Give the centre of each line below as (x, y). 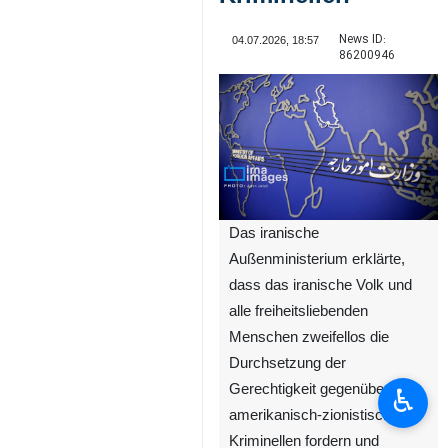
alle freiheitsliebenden (298, 310)
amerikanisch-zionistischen (318, 414)
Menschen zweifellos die (309, 336)
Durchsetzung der (287, 362)
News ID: (362, 39)
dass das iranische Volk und (320, 284)
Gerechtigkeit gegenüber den (323, 388)
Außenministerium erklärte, (317, 258)
